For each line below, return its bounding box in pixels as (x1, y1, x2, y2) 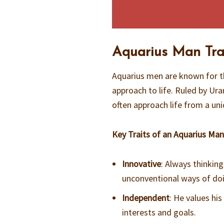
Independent (122, 192, 170, 204)
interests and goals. (122, 206, 196, 218)
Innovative (122, 158, 161, 170)
